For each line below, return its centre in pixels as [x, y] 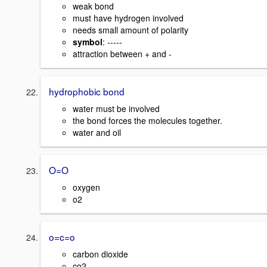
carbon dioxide [100, 254]
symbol [88, 42]
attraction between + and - [122, 54]
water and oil [97, 133]
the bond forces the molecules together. [148, 121]
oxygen [86, 187]
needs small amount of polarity [131, 30]
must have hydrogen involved [128, 18]
